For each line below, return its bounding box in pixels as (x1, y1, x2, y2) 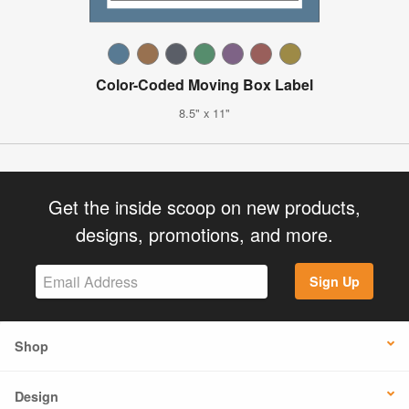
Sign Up (309, 272, 360, 291)
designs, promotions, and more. (76, 220, 333, 247)
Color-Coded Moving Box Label (96, 73, 313, 95)
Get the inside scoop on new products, (48, 193, 361, 220)
